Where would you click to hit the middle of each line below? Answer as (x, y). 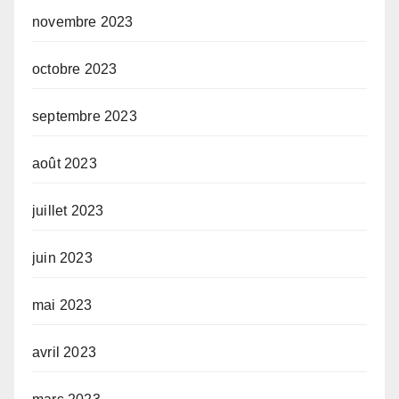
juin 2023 (62, 258)
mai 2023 (62, 305)
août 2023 (65, 164)
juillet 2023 (68, 211)
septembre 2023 (85, 117)
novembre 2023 (83, 22)
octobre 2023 (75, 69)
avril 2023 (64, 353)
